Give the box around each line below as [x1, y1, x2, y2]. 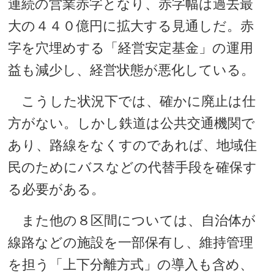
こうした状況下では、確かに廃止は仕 [8, 94, 256, 109]
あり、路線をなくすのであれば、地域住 [8, 138, 257, 153]
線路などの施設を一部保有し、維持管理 [8, 235, 254, 250]
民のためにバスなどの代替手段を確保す [8, 160, 257, 175]
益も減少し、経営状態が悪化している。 [8, 62, 255, 78]
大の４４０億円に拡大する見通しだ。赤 [8, 18, 254, 34]
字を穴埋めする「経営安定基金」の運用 [8, 40, 254, 56]
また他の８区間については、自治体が [8, 213, 256, 228]
